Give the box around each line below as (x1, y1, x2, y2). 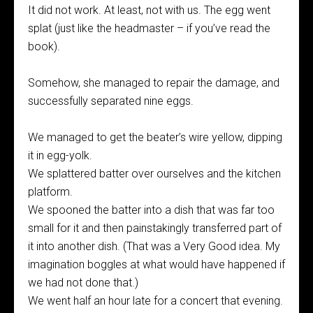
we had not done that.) (28, 276, 138, 289)
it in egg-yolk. (28, 149, 92, 162)
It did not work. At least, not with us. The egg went (28, 3, 270, 17)
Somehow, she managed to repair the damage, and (28, 76, 279, 89)
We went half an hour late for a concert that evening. (28, 294, 283, 307)
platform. (28, 185, 73, 198)
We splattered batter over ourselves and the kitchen (28, 167, 281, 180)
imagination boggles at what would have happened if (28, 258, 285, 271)
